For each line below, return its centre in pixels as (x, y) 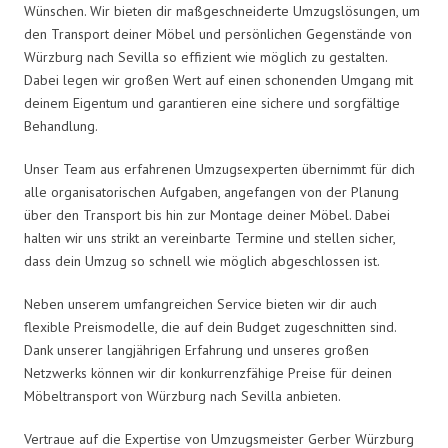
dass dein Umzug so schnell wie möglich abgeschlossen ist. (202, 260)
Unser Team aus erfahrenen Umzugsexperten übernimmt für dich (219, 168)
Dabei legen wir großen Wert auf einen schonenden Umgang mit (218, 79)
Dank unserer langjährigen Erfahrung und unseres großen (196, 349)
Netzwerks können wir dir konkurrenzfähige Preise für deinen (208, 372)
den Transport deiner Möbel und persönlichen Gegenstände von (218, 33)
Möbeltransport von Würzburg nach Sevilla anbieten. (182, 395)
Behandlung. (61, 125)
